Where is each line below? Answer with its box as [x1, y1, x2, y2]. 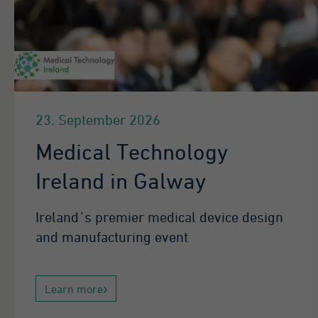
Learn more [45, 282, 103, 295]
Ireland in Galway [35, 168, 206, 194]
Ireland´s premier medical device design [35, 208, 283, 225]
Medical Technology [35, 138, 228, 165]
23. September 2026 [35, 111, 160, 128]
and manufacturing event [35, 228, 188, 245]
